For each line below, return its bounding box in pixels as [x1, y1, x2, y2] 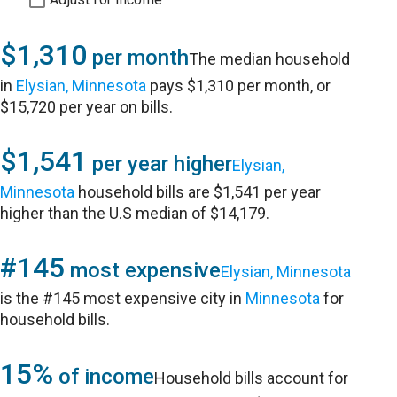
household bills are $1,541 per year [74, 183, 322, 201]
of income [53, 364, 155, 389]
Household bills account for [154, 369, 349, 387]
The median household [189, 50, 351, 68]
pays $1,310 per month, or [146, 76, 331, 95]
